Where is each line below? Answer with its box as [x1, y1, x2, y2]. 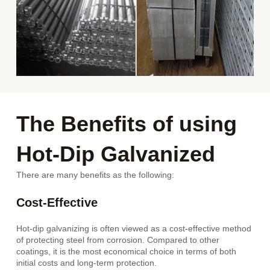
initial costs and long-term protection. [16, 258, 157, 268]
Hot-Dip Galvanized [16, 142, 222, 167]
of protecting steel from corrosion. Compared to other [16, 235, 220, 245]
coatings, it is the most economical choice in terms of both [16, 246, 237, 256]
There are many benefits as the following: [16, 171, 175, 180]
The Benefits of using [16, 111, 237, 137]
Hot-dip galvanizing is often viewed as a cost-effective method [16, 224, 252, 233]
